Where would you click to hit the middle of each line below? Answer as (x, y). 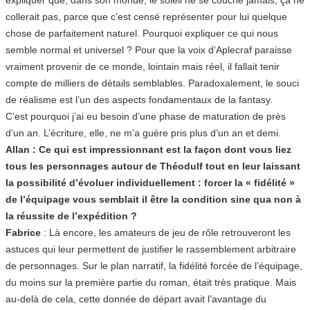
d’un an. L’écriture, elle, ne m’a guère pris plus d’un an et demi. (143, 133)
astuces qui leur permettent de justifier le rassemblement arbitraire (151, 249)
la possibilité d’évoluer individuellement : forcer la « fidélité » (150, 182)
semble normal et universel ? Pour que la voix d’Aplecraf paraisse (149, 49)
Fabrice (25, 232)
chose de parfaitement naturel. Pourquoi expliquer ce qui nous (142, 33)
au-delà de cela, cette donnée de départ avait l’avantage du (136, 299)
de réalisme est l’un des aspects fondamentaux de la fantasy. (139, 99)
